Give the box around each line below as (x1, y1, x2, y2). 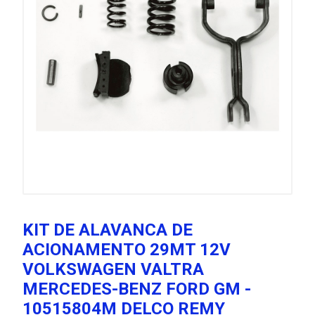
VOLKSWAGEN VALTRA (22, 259, 204, 279)
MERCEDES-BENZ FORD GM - (22, 279, 251, 299)
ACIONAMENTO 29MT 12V (22, 240, 231, 259)
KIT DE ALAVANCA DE (22, 220, 193, 240)
